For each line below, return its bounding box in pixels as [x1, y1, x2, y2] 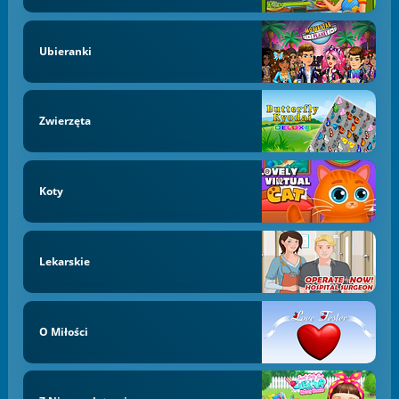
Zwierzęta [38, 113, 91, 129]
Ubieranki [38, 43, 92, 59]
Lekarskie [38, 253, 90, 269]
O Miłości [38, 323, 88, 339]
